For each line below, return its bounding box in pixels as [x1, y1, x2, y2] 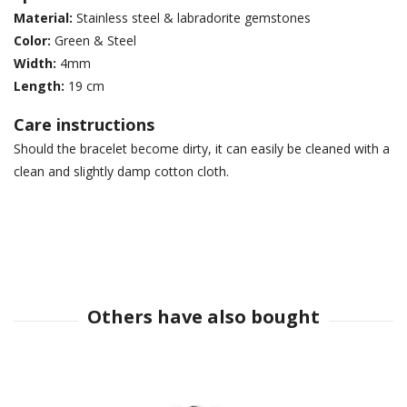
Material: [14, 8, 73, 26]
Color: [14, 31, 51, 49]
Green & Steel [51, 31, 136, 49]
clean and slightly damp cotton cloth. [14, 162, 229, 180]
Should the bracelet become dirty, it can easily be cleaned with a [14, 139, 390, 157]
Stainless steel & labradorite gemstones [73, 8, 311, 26]
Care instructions [14, 113, 154, 135]
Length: [14, 76, 65, 94]
